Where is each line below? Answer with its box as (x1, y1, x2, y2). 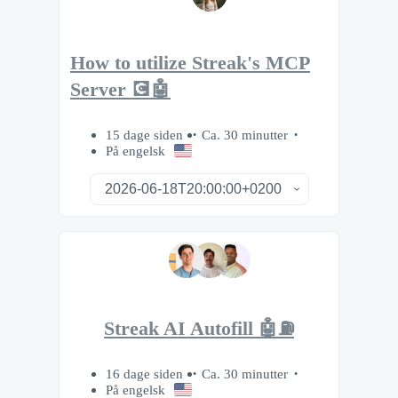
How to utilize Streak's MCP (70, 52, 310, 75)
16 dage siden (106, 366, 187, 382)
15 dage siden (106, 126, 187, 142)
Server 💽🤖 (70, 79, 171, 101)
